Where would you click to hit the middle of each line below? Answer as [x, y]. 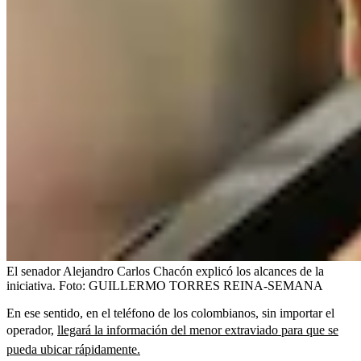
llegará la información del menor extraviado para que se [198, 330]
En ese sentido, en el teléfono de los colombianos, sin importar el [170, 313]
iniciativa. [31, 285]
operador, [32, 330]
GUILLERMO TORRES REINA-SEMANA [206, 285]
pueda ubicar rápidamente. [73, 349]
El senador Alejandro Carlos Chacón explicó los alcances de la [165, 271]
